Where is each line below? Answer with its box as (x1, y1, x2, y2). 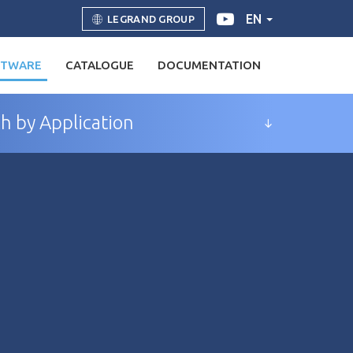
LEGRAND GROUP (107, 13, 195, 24)
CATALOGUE (65, 58, 134, 72)
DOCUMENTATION (158, 58, 261, 72)
